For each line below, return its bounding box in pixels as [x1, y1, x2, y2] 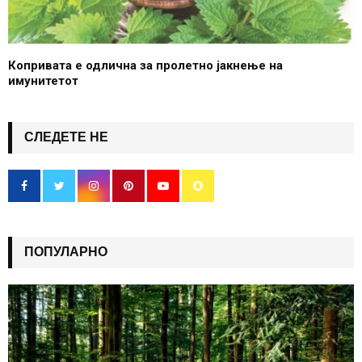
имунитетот [8, 74, 78, 89]
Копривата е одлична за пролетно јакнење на [8, 58, 283, 74]
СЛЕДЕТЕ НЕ [24, 129, 108, 145]
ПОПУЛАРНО [24, 244, 107, 260]
